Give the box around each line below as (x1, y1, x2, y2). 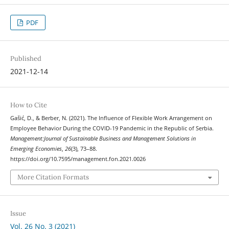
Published (10, 54, 41, 63)
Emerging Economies (10, 145, 62, 153)
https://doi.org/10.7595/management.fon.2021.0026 (10, 155, 146, 163)
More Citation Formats (17, 172, 89, 181)
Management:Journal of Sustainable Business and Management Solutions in (10, 135, 196, 143)
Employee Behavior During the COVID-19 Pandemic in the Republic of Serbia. (10, 125, 214, 132)
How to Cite (10, 101, 47, 110)
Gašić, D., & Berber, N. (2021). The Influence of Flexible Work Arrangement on (10, 114, 212, 122)
